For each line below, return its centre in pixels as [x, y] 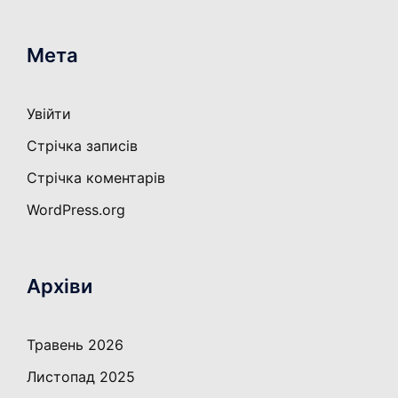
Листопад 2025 [81, 377]
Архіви [60, 287]
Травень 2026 [75, 345]
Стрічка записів [82, 146]
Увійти [49, 114]
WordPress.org [76, 210]
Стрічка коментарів [96, 178]
